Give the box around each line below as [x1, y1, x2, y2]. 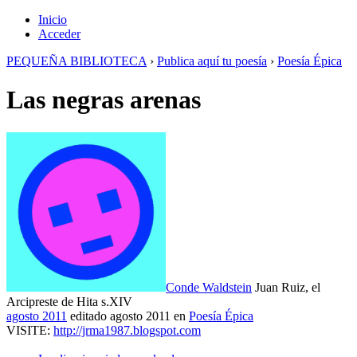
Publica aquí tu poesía [157, 54, 267, 68]
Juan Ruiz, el [255, 280, 320, 294]
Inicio [38, 13, 67, 26]
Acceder [38, 27, 80, 41]
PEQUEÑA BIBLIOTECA [6, 54, 147, 68]
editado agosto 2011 [70, 308, 171, 323]
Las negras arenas [6, 85, 201, 115]
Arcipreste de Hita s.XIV [6, 294, 132, 308]
